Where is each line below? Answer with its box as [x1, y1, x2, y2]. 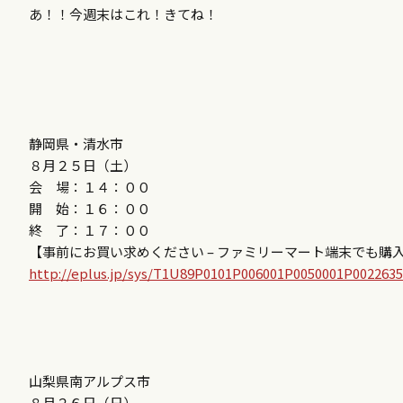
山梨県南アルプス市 [29, 372, 150, 390]
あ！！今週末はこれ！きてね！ [29, 4, 218, 23]
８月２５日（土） [29, 156, 137, 175]
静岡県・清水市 [29, 134, 123, 153]
